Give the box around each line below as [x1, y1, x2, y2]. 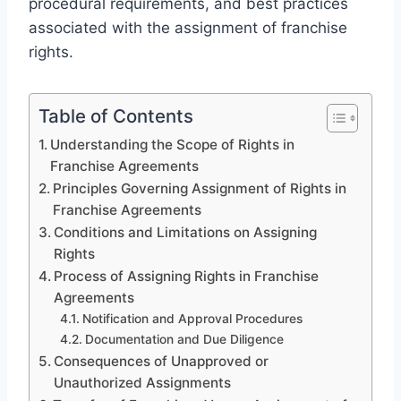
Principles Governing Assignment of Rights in [53, 179, 347, 197]
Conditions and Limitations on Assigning [54, 223, 318, 241]
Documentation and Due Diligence [84, 331, 284, 346]
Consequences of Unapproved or [54, 352, 269, 370]
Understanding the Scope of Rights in [50, 135, 295, 153]
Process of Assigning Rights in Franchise [54, 267, 320, 285]
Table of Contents [38, 104, 193, 127]
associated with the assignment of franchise [29, 18, 347, 37]
